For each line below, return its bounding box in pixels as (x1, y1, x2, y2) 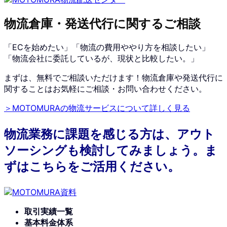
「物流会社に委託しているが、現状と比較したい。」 (4, 53, 199, 64)
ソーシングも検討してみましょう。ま (4, 143, 217, 158)
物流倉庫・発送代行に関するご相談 (4, 18, 201, 31)
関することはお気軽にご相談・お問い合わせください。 (4, 84, 207, 94)
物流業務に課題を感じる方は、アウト (4, 127, 215, 142)
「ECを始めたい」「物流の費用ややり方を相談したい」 (4, 42, 210, 53)
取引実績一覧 (24, 206, 73, 217)
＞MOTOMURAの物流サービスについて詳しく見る (4, 103, 190, 113)
